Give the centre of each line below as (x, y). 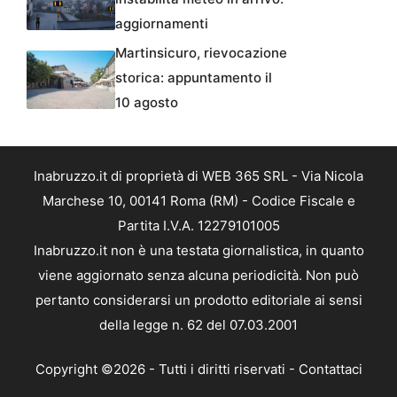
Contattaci (330, 370)
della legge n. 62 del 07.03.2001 (198, 324)
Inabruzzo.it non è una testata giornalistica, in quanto (198, 250)
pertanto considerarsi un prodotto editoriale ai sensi (198, 300)
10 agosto (147, 102)
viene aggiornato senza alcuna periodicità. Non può (198, 275)
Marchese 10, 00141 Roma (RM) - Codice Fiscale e (198, 200)
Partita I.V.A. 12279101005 (198, 225)
